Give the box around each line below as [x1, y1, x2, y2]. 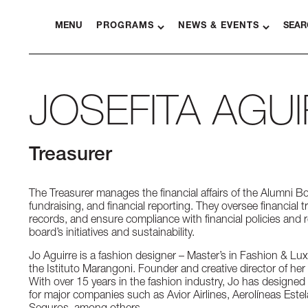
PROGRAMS [96, 22, 154, 31]
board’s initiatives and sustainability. [29, 228, 195, 239]
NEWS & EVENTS [178, 22, 259, 31]
